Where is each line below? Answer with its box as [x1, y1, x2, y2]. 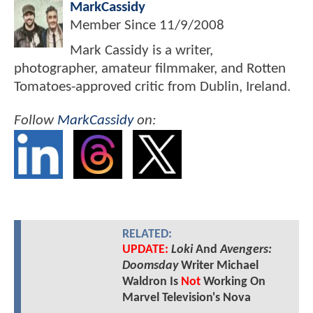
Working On [200, 275, 265, 289]
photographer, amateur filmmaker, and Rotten [14, 61, 286, 77]
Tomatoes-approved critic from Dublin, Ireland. [14, 80, 291, 95]
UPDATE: [122, 243, 168, 257]
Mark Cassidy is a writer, [70, 43, 213, 59]
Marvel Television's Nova [122, 291, 251, 305]
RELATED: [122, 228, 172, 241]
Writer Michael [177, 259, 259, 273]
